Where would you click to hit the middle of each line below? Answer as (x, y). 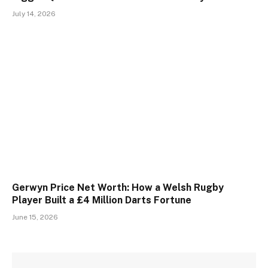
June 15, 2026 (35, 217)
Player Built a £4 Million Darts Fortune (102, 200)
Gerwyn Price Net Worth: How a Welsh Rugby (118, 188)
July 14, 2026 (34, 13)
